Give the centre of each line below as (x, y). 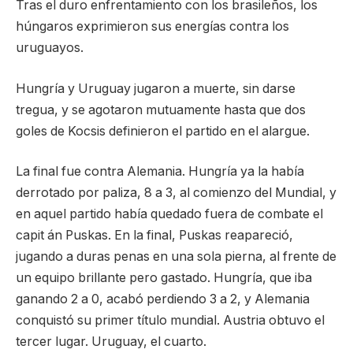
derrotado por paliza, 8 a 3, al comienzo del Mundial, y (176, 193)
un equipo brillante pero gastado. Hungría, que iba (164, 278)
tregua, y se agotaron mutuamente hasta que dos (161, 110)
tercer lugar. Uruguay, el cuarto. (111, 342)
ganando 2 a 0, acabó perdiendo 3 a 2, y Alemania (163, 299)
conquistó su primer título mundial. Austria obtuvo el (170, 321)
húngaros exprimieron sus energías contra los (152, 27)
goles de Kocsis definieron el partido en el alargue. (163, 131)
